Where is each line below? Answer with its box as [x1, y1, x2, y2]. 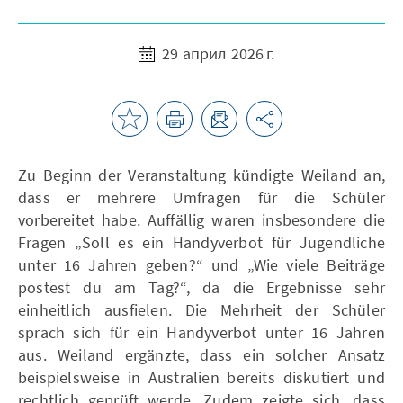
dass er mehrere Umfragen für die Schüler [18, 186, 385, 208]
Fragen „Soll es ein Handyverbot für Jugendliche [18, 231, 385, 253]
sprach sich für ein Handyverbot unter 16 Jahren [18, 321, 385, 343]
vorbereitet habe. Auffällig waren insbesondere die [18, 209, 385, 230]
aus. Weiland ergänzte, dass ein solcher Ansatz [18, 344, 385, 365]
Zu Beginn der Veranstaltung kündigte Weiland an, [18, 164, 385, 185]
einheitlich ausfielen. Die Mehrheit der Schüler [18, 299, 385, 320]
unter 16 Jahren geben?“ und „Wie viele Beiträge [18, 254, 385, 275]
